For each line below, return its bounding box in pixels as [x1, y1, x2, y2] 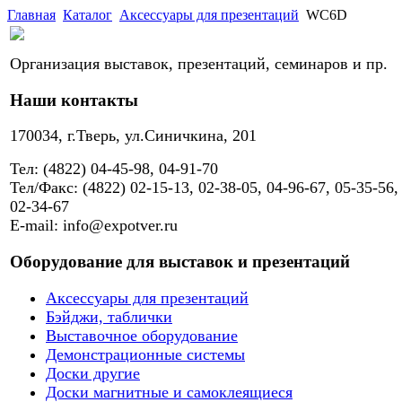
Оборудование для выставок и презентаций [10, 252, 350, 272]
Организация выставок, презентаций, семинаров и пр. [10, 55, 388, 73]
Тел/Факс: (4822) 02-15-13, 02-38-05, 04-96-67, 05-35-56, [10, 179, 398, 197]
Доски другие [46, 363, 140, 382]
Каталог [63, 7, 112, 22]
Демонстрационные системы [46, 345, 245, 363]
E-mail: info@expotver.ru [10, 216, 178, 235]
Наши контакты [10, 90, 138, 109]
